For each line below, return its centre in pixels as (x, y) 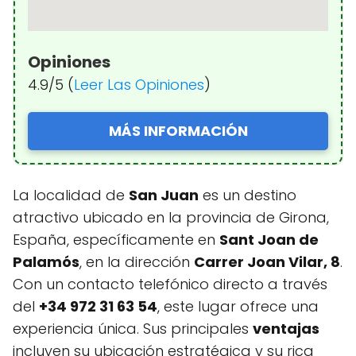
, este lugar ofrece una (238, 306)
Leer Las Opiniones (139, 84)
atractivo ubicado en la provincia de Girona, (171, 217)
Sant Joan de (269, 239)
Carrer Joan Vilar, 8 (267, 261)
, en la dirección (137, 261)
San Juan (164, 195)
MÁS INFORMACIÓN (178, 130)
